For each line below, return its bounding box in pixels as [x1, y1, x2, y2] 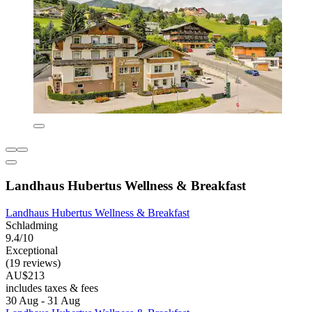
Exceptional [6, 244, 58, 256]
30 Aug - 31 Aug [6, 294, 80, 306]
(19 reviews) [6, 256, 61, 269]
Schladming [6, 219, 58, 231]
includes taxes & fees [6, 281, 98, 294]
